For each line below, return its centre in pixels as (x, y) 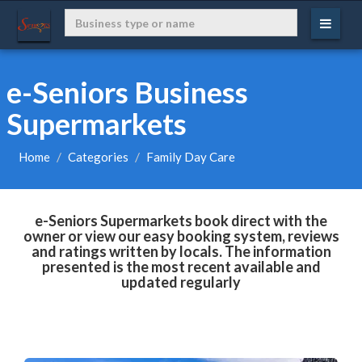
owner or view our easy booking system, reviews (181, 236)
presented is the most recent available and (181, 267)
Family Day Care (190, 157)
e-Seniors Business (127, 92)
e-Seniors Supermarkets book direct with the (181, 221)
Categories (98, 157)
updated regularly (181, 282)
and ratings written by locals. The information (181, 251)
